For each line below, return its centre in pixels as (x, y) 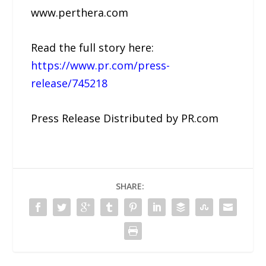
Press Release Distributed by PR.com (125, 118)
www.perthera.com (80, 13)
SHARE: (130, 186)
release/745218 (69, 83)
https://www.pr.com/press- (101, 66)
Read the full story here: (93, 48)
